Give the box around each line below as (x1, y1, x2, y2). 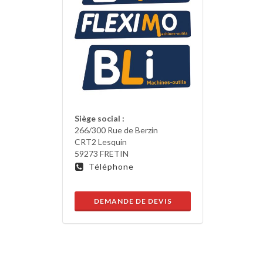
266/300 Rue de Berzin (75, 125, 158, 136)
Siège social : (75, 113, 124, 124)
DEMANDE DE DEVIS (93, 197, 172, 206)
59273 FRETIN (75, 149, 129, 159)
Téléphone (89, 161, 134, 172)
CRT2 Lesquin (75, 137, 127, 147)
